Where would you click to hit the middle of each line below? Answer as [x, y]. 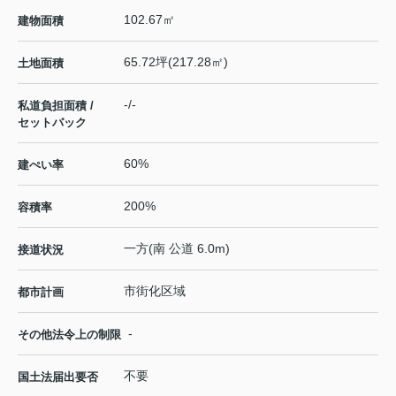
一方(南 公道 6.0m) [177, 248]
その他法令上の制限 [69, 334]
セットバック [52, 122]
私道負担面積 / [56, 105]
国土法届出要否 [58, 377]
